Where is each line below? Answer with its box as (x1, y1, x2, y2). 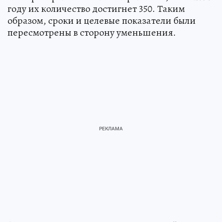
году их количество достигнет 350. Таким (7, 2, 185, 16)
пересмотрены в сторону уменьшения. (7, 26, 176, 40)
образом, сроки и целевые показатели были (7, 14, 196, 28)
